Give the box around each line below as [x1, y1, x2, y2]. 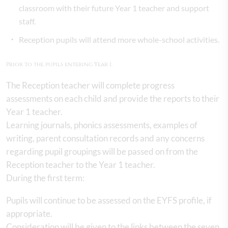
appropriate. [6, 208, 57, 219]
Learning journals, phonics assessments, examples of [6, 119, 197, 130]
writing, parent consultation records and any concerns [6, 132, 205, 144]
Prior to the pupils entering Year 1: [6, 60, 114, 68]
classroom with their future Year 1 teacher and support [19, 3, 209, 13]
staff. [19, 16, 39, 26]
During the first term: [6, 172, 86, 183]
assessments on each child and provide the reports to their [6, 93, 219, 104]
